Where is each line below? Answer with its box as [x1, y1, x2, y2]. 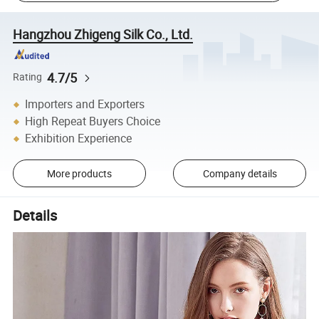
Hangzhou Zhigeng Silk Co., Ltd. [13, 25, 194, 43]
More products [46, 166, 112, 180]
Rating [13, 70, 43, 84]
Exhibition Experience [25, 130, 132, 147]
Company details [202, 166, 277, 180]
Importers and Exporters [25, 96, 145, 113]
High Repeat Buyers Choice [25, 113, 161, 130]
